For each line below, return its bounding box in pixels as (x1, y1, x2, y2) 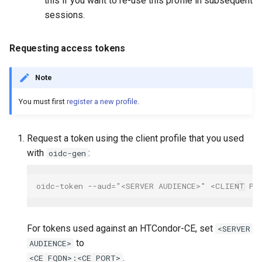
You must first (19, 97, 67, 106)
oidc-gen (49, 148, 86, 159)
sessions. (44, 9, 85, 21)
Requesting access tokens (9, 43, 126, 54)
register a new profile (67, 97, 137, 106)
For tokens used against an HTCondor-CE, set (27, 223, 215, 235)
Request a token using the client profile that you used (27, 133, 244, 144)
